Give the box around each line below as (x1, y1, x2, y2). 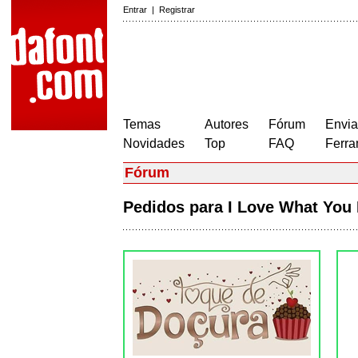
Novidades (123, 137, 185, 150)
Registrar (159, 5, 195, 14)
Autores (205, 117, 249, 131)
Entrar (123, 5, 147, 14)
